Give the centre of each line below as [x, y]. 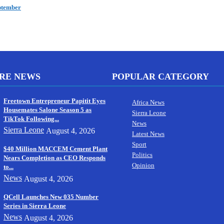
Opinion [143, 165]
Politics [142, 155]
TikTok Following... [31, 118]
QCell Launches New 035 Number [51, 196]
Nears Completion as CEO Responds [54, 157]
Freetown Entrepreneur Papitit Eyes [54, 100]
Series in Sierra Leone [35, 205]
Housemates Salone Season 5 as [47, 109]
